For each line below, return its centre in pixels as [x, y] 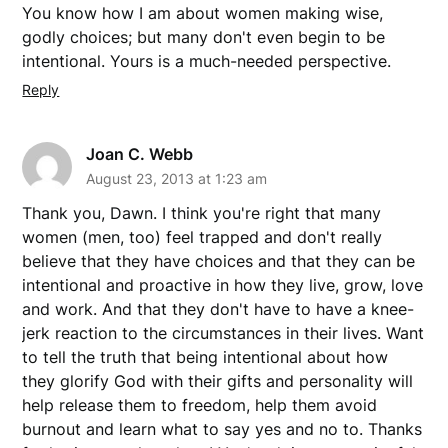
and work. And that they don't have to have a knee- [218, 308]
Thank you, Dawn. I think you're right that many [202, 212]
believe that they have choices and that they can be [219, 260]
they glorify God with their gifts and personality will [218, 380]
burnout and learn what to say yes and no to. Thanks [222, 428]
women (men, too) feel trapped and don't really [202, 236]
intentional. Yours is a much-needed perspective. [207, 60]
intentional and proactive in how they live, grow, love [223, 284]
